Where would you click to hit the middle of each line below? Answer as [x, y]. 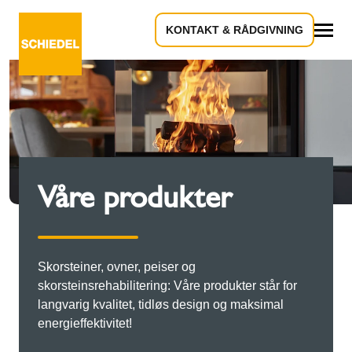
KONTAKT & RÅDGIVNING [235, 30]
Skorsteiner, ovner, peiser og [117, 267]
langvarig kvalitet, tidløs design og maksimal [161, 305]
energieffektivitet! [85, 324]
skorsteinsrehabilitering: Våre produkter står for [167, 286]
